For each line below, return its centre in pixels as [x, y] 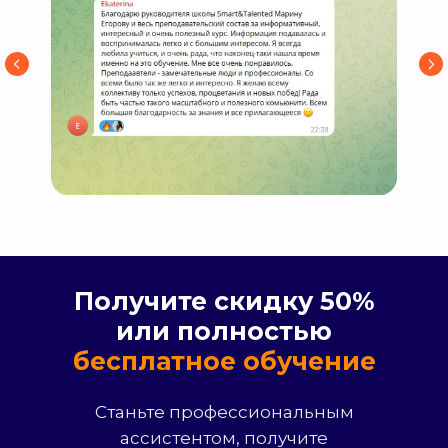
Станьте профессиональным [224, 411]
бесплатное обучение [224, 360]
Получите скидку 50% [224, 300]
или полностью [224, 330]
